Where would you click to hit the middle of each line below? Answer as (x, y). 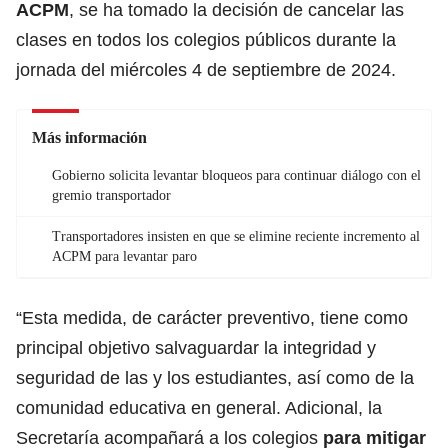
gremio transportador (111, 195)
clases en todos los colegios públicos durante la (206, 39)
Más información (89, 137)
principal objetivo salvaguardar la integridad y (196, 347)
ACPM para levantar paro (124, 256)
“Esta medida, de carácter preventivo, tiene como (212, 317)
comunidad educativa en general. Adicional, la (199, 407)
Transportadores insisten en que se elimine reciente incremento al (236, 236)
